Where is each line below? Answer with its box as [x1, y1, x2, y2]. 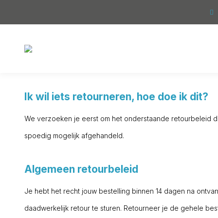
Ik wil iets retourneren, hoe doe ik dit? [24, 91, 208, 103]
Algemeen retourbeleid [24, 163, 138, 175]
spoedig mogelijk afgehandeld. [24, 131, 124, 140]
